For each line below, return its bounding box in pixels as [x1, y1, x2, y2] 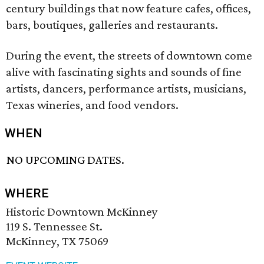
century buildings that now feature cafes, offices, [6, 1, 251, 15]
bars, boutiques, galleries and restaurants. [6, 18, 218, 32]
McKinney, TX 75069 [6, 234, 108, 249]
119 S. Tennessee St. [6, 219, 103, 234]
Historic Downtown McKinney [6, 204, 158, 219]
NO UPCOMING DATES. [6, 153, 125, 167]
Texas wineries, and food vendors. [6, 98, 179, 112]
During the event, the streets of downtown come [6, 48, 252, 62]
